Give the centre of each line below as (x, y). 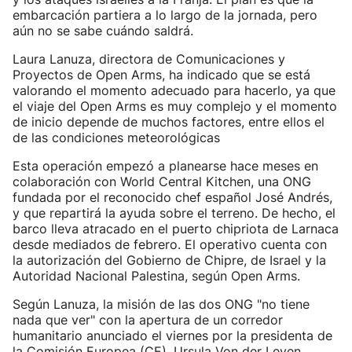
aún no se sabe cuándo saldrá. (103, 31)
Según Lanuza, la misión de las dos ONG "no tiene (161, 304)
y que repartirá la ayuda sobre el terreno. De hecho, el (174, 213)
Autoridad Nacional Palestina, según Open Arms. (156, 276)
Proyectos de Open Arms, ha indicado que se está (161, 75)
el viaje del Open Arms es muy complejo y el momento (175, 106)
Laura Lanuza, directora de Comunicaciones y (149, 59)
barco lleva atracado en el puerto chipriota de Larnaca (176, 229)
